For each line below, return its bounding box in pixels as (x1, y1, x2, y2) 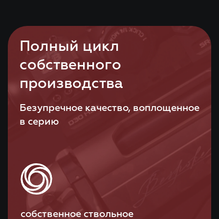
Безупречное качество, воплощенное (20, 103, 199, 113)
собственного (20, 58, 121, 73)
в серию (20, 117, 59, 127)
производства (20, 77, 123, 91)
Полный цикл (20, 40, 119, 54)
